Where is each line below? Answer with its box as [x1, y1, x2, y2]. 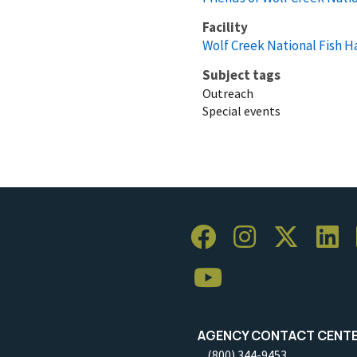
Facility [202, 18, 248, 36]
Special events [202, 102, 280, 119]
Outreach [202, 84, 253, 101]
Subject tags [202, 65, 280, 84]
